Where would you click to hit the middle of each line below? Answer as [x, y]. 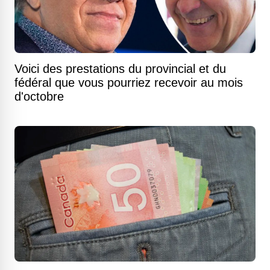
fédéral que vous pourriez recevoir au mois [129, 83]
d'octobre [39, 96]
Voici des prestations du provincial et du [120, 69]
